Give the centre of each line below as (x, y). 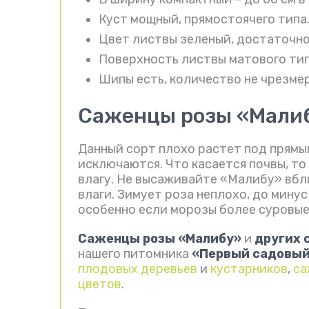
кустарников (249, 269)
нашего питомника (135, 254)
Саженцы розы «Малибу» (161, 239)
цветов (100, 285)
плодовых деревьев (138, 269)
